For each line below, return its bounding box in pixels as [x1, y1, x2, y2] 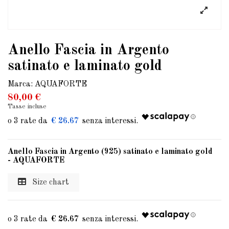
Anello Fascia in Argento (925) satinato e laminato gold [8, 148, 217, 156]
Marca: [8, 80, 33, 89]
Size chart [30, 178, 69, 187]
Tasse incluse [8, 103, 47, 110]
